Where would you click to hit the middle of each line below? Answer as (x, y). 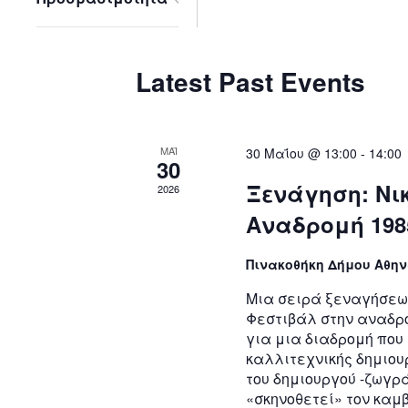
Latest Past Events (250, 82)
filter (188, 38)
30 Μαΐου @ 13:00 (302, 153)
